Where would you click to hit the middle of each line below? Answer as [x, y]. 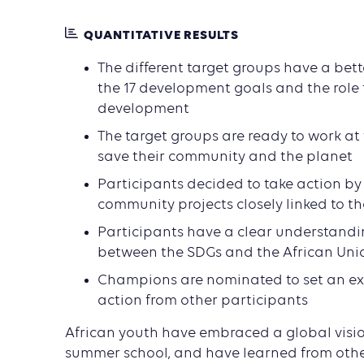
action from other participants [203, 301]
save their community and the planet [225, 157]
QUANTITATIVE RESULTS [161, 35]
